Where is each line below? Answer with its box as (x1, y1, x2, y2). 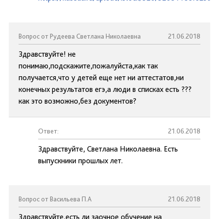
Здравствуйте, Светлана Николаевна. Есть (38, 144, 178, 153)
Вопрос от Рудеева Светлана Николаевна (19, 32, 141, 40)
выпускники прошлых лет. (38, 156, 123, 165)
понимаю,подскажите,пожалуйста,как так (19, 61, 158, 70)
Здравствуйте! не (19, 49, 76, 59)
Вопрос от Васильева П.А (19, 195, 92, 203)
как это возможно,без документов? (19, 96, 136, 106)
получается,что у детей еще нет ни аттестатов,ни (19, 73, 184, 82)
